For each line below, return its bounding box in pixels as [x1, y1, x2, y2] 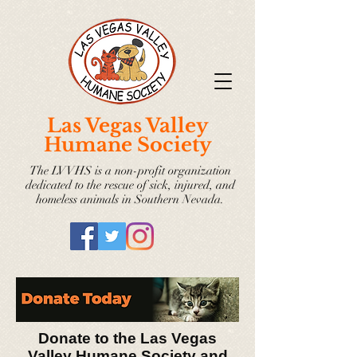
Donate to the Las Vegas [38, 330, 217, 347]
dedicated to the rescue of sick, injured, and [25, 178, 235, 192]
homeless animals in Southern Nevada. [36, 192, 224, 206]
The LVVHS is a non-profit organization [29, 163, 231, 178]
